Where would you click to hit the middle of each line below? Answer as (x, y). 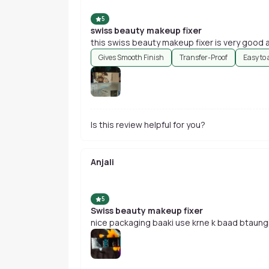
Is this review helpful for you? (148, 125)
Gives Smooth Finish (131, 57)
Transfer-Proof (204, 57)
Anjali (102, 162)
